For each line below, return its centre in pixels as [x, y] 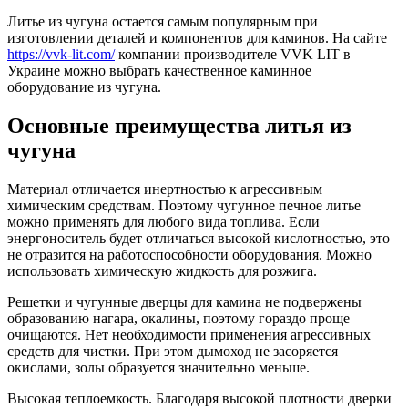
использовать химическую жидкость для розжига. [162, 270]
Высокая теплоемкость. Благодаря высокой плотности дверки [199, 398]
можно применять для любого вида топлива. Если [163, 221]
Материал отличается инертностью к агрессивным [165, 189]
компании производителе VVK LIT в [233, 54]
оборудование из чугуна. [84, 87]
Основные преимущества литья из [179, 125]
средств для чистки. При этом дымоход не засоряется [173, 351]
